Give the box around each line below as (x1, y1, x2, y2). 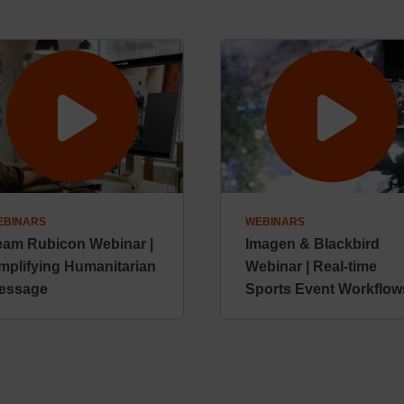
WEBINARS (245, 215, 305, 228)
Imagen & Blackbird (245, 235, 380, 252)
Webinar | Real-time (245, 258, 377, 274)
